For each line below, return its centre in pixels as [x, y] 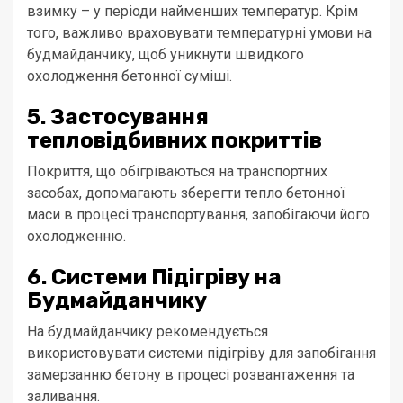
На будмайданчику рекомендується [148, 332]
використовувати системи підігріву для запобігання [201, 354]
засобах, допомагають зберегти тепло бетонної [186, 193]
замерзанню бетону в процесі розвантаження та [191, 375]
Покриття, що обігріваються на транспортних [177, 172]
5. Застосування [118, 117]
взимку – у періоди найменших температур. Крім [193, 12]
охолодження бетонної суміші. [130, 76]
